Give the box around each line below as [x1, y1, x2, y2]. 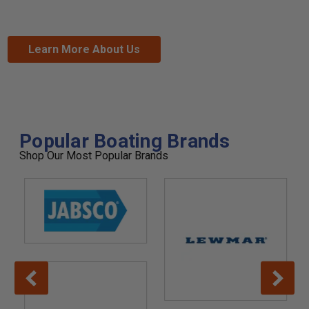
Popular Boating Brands [19, 130, 230, 153]
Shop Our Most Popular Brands [19, 149, 168, 163]
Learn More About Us [28, 43, 140, 57]
